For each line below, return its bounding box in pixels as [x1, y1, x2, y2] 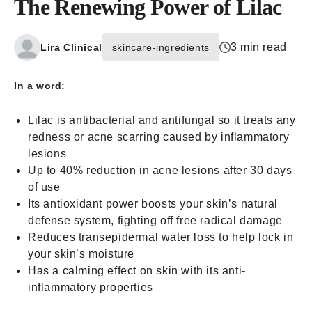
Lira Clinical [40, 41, 102, 53]
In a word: [14, 79, 65, 91]
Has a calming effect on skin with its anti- [28, 264, 246, 276]
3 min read [230, 40, 287, 53]
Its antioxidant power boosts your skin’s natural [28, 197, 278, 210]
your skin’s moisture [28, 247, 134, 260]
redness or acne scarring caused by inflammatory [28, 130, 290, 143]
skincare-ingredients [111, 41, 210, 53]
